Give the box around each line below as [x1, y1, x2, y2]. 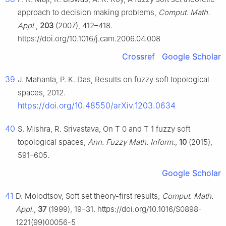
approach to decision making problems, [18, 8, 158, 18]
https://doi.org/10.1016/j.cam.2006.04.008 [18, 34, 160, 44]
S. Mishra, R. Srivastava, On [18, 124, 115, 134]
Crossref [122, 51, 155, 62]
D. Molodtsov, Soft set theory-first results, [16, 191, 162, 201]
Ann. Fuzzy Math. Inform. [88, 137, 175, 147]
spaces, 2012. [18, 88, 66, 98]
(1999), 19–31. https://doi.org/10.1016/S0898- [46, 204, 202, 214]
